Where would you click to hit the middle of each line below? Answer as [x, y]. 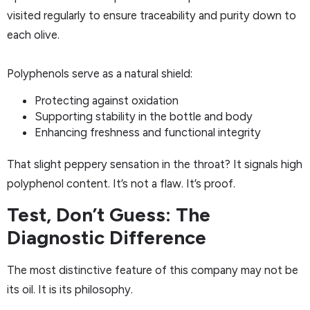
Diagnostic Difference [107, 237]
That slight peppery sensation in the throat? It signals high [155, 164]
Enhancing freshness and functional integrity [148, 133]
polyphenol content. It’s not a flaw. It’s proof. [121, 184]
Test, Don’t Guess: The [109, 214]
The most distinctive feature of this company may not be [153, 270]
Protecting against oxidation [107, 101]
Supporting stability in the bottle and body [144, 117]
